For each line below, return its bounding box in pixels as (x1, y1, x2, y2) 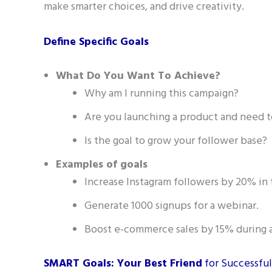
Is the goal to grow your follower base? (84, 132, 267, 150)
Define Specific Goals (44, 33, 149, 51)
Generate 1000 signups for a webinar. (84, 197, 259, 215)
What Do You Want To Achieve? (56, 67, 220, 85)
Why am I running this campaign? (84, 84, 239, 103)
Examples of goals (56, 155, 148, 174)
